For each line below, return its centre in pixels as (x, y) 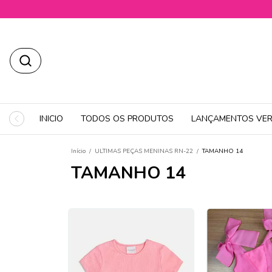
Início (78, 151)
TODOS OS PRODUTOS (127, 119)
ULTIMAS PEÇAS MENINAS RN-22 (144, 151)
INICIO (51, 119)
